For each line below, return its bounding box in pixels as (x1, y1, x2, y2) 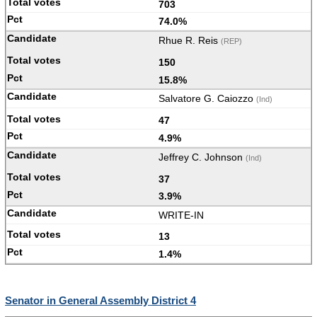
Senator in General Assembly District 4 (5, 294, 196, 306)
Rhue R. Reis (158, 34, 221, 46)
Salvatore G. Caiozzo (158, 93, 256, 105)
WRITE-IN (158, 209, 204, 221)
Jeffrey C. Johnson (158, 151, 246, 163)
